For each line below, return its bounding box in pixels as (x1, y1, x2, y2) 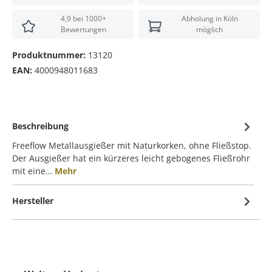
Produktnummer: (12, 49, 88, 61)
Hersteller (12, 195, 53, 207)
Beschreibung (12, 120, 69, 132)
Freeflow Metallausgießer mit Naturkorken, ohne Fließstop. (12, 140, 251, 152)
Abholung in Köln (181, 13, 238, 24)
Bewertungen (60, 24, 106, 35)
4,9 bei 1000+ (60, 13, 106, 24)
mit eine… (12, 165, 55, 177)
